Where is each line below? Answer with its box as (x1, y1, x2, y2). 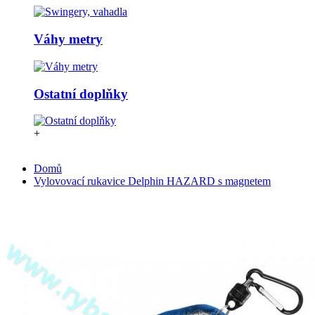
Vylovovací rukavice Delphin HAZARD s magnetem (34, 175, 271, 188)
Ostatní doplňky (34, 86, 128, 101)
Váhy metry (34, 32, 103, 47)
